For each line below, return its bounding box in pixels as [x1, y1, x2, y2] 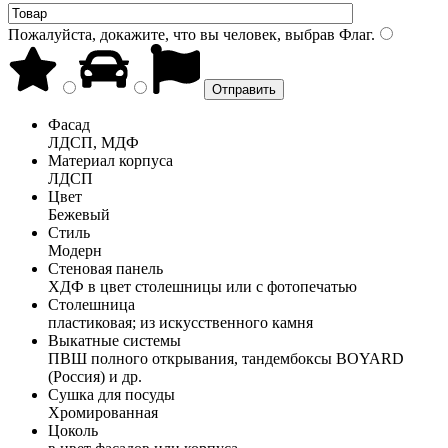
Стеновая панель [48, 259, 163, 277]
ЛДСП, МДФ [48, 133, 139, 151]
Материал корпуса [48, 151, 173, 169]
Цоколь [48, 421, 98, 439]
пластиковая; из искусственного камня [48, 313, 313, 331]
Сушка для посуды [48, 385, 175, 403]
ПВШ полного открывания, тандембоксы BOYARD [48, 349, 404, 367]
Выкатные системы [48, 331, 181, 349]
